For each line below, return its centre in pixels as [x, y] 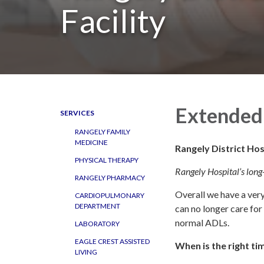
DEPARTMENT [98, 206]
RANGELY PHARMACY [110, 178]
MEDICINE [91, 142]
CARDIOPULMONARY [110, 195]
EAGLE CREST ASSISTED [112, 241]
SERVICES [77, 113]
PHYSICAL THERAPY [107, 160]
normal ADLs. [204, 222]
